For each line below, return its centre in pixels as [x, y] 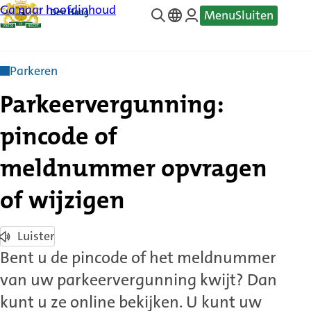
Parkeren [34, 71]
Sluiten [254, 15]
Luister [36, 236]
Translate [191, 39]
